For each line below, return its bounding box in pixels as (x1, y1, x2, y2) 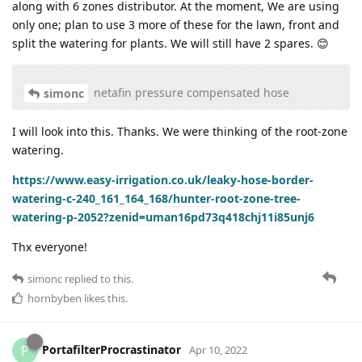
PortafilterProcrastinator (42, 342, 181, 358)
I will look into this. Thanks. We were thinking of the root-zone (12, 124, 347, 140)
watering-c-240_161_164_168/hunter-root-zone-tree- (12, 191, 301, 207)
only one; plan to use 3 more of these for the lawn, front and (12, 16, 339, 32)
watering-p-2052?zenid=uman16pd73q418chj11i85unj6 (12, 209, 314, 225)
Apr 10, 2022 (189, 343, 247, 358)
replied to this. (62, 271, 133, 287)
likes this (82, 291, 125, 306)
